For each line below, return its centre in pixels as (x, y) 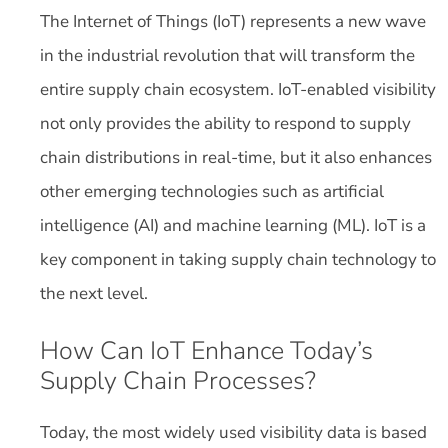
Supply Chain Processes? (178, 381)
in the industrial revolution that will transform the (227, 55)
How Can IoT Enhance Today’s (206, 351)
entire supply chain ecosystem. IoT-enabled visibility (238, 89)
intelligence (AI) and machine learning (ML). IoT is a (233, 225)
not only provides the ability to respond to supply (225, 123)
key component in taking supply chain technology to (238, 259)
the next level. (96, 293)
